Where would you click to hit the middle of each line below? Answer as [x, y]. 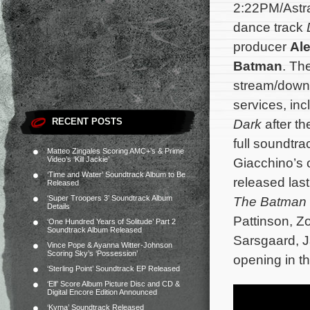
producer [262, 46]
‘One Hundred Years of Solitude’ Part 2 [111, 221]
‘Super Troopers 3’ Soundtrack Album [110, 198]
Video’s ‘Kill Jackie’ [78, 159]
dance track [270, 27]
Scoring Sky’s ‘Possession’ [92, 253]
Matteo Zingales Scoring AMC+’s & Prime [116, 151]
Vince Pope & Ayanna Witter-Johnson [110, 245]
